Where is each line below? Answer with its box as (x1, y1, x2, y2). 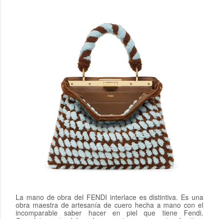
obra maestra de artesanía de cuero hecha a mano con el (16, 199, 203, 210)
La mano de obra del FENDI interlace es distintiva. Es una (16, 192, 203, 202)
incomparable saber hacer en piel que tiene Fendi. (16, 207, 203, 218)
